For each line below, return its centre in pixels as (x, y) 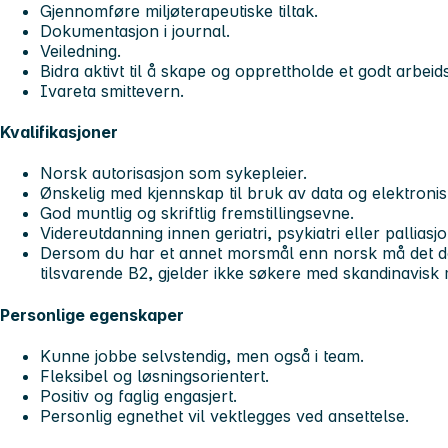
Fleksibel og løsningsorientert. (154, 375)
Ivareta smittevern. (112, 90)
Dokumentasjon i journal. (135, 30)
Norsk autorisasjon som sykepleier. (173, 173)
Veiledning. (80, 50)
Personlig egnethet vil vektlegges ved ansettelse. (224, 415)
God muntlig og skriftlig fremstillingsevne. (197, 213)
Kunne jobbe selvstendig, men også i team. (202, 355)
